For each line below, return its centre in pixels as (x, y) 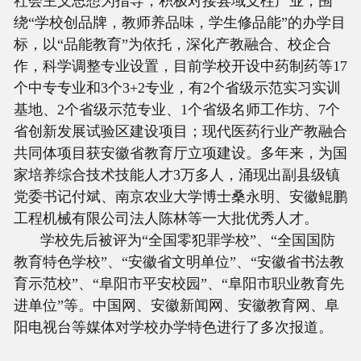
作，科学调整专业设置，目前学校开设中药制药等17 (180, 66)
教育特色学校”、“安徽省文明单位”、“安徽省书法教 (178, 261)
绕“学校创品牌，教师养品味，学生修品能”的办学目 (179, 22)
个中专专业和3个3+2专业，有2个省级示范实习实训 (177, 87)
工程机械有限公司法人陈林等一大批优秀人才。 (166, 218)
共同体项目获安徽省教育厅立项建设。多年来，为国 (180, 153)
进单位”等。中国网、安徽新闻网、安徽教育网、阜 (176, 305)
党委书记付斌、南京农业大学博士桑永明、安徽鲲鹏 (180, 196)
